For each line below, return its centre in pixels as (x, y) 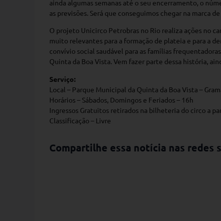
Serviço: (62, 79)
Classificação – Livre (80, 120)
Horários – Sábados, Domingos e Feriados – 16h (121, 99)
